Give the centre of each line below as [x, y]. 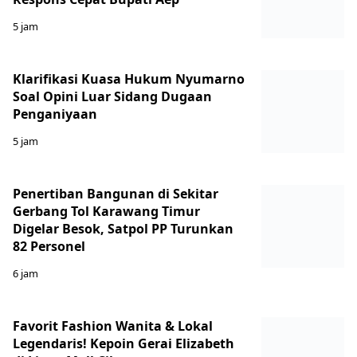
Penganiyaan [55, 114]
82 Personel [49, 246]
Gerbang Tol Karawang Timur [106, 211]
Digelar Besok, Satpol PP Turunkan [123, 229]
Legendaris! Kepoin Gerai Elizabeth [124, 343]
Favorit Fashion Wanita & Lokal [113, 326]
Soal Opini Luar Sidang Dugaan [112, 96]
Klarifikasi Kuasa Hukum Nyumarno [129, 79]
